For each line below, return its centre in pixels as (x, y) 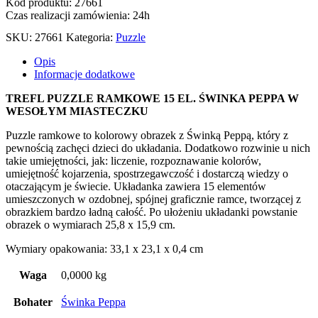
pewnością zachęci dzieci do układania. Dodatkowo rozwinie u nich (158, 148)
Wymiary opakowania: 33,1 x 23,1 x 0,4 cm (104, 248)
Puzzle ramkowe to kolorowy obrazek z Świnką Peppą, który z (147, 135)
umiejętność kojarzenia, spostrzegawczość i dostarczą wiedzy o (147, 173)
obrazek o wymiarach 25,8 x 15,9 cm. (91, 224)
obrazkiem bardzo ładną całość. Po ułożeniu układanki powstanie (152, 212)
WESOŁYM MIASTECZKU (77, 111)
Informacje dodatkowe (84, 74)
